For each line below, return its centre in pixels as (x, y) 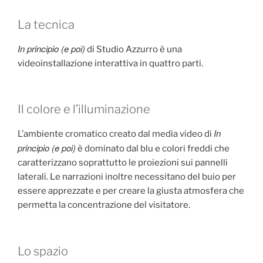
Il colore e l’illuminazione (84, 109)
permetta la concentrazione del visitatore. (104, 205)
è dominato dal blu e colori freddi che (153, 149)
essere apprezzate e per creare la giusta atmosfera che (131, 191)
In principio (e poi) (51, 48)
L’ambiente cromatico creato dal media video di (116, 134)
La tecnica (46, 24)
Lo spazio (43, 251)
